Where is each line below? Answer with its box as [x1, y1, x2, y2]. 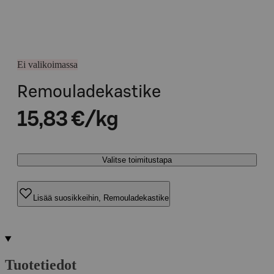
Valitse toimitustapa [102, 155, 172, 165]
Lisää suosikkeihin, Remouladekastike [33, 193, 169, 202]
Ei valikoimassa [17, 59, 78, 70]
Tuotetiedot [5, 256, 76, 273]
